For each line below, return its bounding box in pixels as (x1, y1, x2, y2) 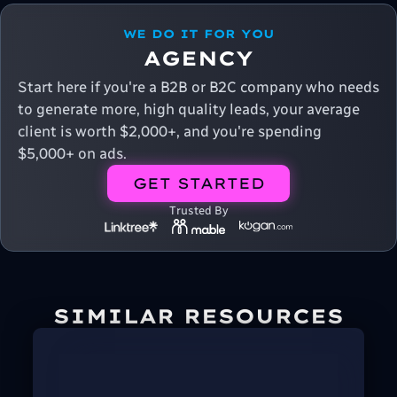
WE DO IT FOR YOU (122, 27, 275, 42)
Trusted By (168, 204, 229, 218)
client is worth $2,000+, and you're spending (17, 122, 322, 141)
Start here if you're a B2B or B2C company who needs (17, 78, 379, 97)
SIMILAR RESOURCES (53, 303, 344, 329)
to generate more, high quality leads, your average (17, 100, 360, 119)
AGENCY (144, 45, 253, 71)
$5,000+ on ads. (17, 144, 127, 163)
